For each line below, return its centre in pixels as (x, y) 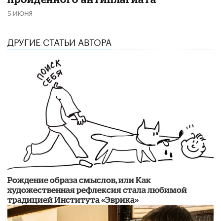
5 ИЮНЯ (20, 12)
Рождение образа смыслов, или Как (79, 180)
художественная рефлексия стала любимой (97, 189)
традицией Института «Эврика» (73, 199)
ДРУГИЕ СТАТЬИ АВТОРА (59, 41)
